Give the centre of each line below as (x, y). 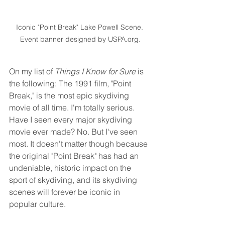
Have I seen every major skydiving (72, 120)
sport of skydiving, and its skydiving (74, 180)
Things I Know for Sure (95, 72)
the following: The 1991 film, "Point (71, 84)
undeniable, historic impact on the (71, 168)
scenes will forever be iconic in (66, 192)
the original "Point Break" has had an (75, 156)
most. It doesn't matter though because (79, 144)
